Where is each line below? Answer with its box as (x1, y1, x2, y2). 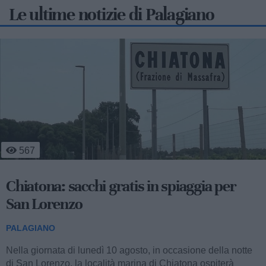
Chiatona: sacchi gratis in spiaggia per (6, 176, 236, 197)
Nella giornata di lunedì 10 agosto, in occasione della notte (6, 245, 252, 256)
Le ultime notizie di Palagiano (9, 4, 214, 26)
